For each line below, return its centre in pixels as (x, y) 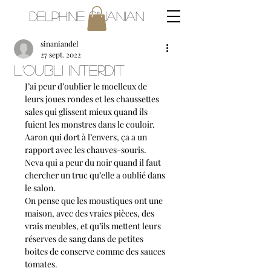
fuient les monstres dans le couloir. (91, 124)
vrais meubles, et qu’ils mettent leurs (94, 226)
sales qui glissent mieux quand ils (87, 112)
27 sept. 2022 (61, 54)
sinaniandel (59, 44)
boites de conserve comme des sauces (96, 251)
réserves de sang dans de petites (85, 239)
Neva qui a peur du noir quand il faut (94, 162)
